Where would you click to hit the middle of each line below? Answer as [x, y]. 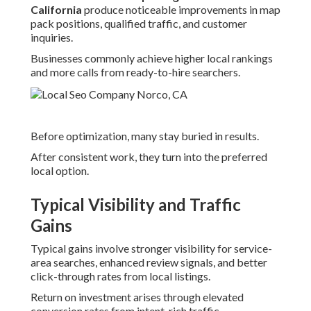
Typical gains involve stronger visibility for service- [151, 249]
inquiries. [52, 37]
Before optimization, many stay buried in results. [145, 136]
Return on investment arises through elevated [137, 297]
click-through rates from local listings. [120, 276]
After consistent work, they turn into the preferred [149, 157]
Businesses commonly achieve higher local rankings [152, 58]
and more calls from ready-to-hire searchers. [135, 72]
